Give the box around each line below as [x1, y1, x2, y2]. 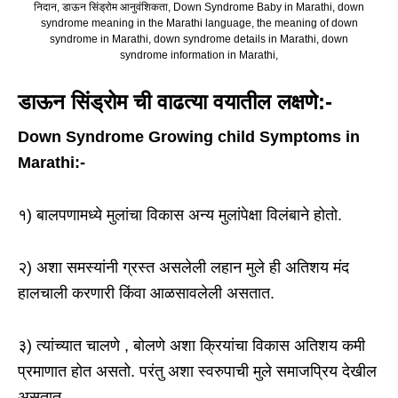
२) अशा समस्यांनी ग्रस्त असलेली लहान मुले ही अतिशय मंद [18, 259, 349, 277]
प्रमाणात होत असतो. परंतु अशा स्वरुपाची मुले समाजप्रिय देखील [18, 362, 377, 381]
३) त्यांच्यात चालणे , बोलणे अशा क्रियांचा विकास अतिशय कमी [18, 337, 365, 355]
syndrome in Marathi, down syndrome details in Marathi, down [50, 33, 348, 46]
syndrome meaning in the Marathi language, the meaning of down [40, 17, 358, 30]
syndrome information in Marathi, [120, 49, 278, 62]
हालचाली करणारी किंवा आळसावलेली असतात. [18, 284, 275, 303]
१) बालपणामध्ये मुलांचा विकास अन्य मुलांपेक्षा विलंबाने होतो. [18, 206, 342, 225]
